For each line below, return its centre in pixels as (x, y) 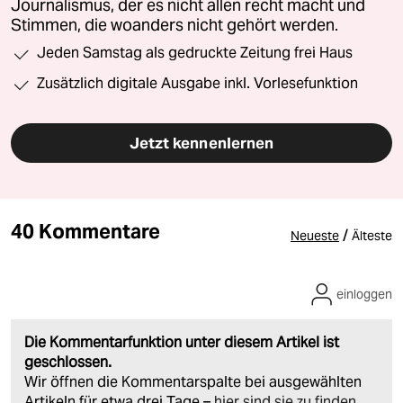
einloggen (364, 294)
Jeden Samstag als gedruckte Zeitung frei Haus (195, 52)
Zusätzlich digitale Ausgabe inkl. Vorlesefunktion (197, 83)
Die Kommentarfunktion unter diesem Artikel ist (182, 342)
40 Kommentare (86, 231)
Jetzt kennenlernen (201, 143)
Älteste (372, 235)
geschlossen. (68, 362)
